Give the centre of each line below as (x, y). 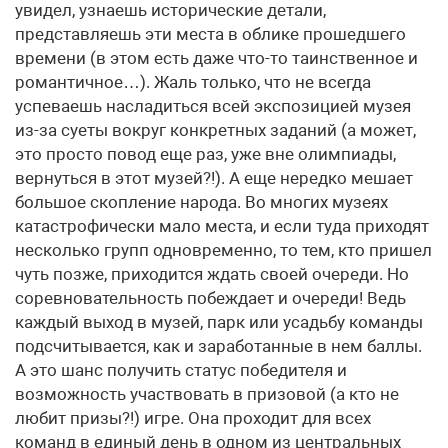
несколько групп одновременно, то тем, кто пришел (223, 250)
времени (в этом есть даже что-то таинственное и (216, 58)
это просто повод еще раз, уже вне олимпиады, (205, 154)
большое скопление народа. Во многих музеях (201, 202)
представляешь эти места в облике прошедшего (210, 34)
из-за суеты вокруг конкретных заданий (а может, (215, 130)
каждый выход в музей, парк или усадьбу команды (219, 322)
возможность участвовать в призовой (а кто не (207, 394)
